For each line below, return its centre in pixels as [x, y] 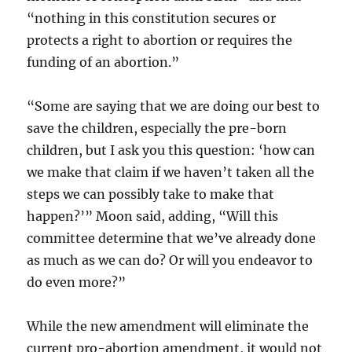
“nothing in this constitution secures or [152, 18]
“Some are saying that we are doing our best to [174, 106]
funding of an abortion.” [103, 62]
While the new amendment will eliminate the [168, 326]
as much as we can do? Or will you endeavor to [170, 260]
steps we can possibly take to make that [151, 194]
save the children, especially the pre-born [157, 128]
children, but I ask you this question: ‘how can [171, 150]
